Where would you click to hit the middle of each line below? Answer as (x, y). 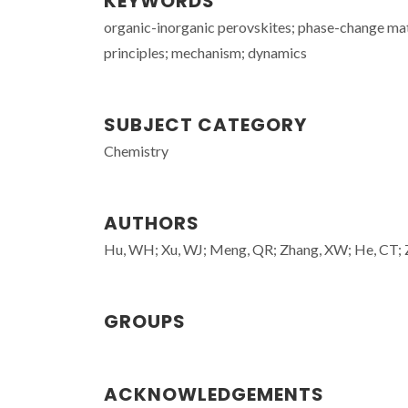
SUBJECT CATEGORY (205, 125)
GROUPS (145, 321)
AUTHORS (152, 223)
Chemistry (136, 151)
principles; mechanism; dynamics (205, 52)
